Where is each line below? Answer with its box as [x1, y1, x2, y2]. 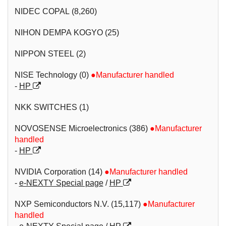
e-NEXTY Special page [19, 178, 103, 187]
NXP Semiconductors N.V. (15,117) [14, 199, 141, 208]
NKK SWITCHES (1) [14, 102, 89, 111]
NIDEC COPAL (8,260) [14, 7, 97, 16]
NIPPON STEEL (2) [14, 49, 86, 58]
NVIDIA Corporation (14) [14, 167, 102, 176]
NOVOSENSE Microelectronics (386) [14, 124, 148, 133]
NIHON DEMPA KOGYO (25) [14, 28, 119, 37]
